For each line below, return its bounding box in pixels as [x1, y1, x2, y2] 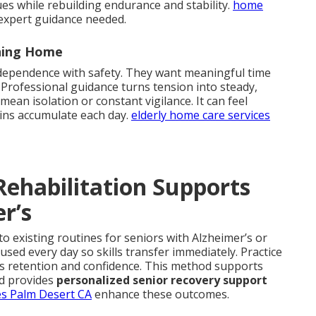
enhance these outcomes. [92, 286, 229, 302]
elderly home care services [131, 107, 270, 123]
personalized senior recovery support [56, 272, 267, 288]
